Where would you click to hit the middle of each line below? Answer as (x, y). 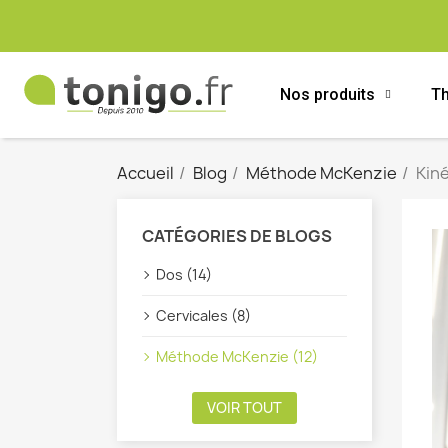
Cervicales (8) (203, 315)
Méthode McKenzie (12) (237, 356)
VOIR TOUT (244, 407)
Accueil (145, 173)
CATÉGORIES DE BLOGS (237, 236)
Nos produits (328, 94)
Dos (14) (184, 274)
